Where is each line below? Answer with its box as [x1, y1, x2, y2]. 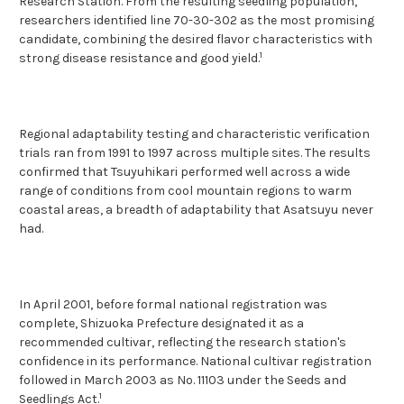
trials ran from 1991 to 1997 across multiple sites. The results [19, 144, 371, 161]
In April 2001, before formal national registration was [19, 296, 327, 312]
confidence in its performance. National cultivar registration [19, 353, 372, 369]
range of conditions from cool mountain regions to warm [19, 182, 352, 198]
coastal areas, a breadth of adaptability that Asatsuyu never [19, 201, 373, 217]
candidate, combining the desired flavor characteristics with [19, 31, 372, 47]
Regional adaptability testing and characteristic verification [19, 125, 370, 142]
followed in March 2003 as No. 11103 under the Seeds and [19, 372, 346, 388]
